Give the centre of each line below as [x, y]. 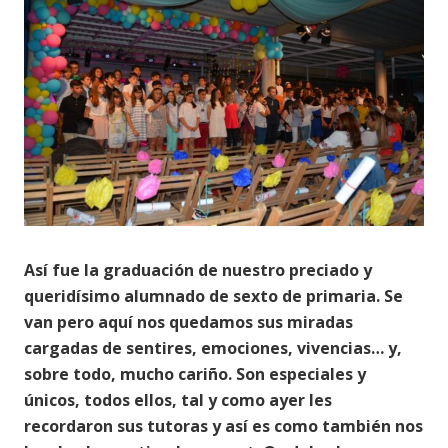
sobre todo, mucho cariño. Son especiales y [195, 374]
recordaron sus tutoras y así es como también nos [223, 426]
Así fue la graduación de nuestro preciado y [198, 270]
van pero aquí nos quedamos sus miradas [188, 322]
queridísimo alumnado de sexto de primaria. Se [213, 296]
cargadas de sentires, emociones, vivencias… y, [213, 348]
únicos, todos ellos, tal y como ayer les [178, 400]
